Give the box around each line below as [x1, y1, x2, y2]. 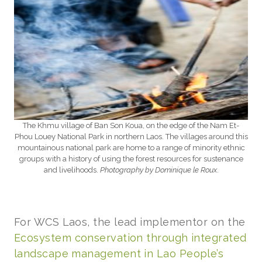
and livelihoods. [43, 165, 100, 174]
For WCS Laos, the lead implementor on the [14, 215, 246, 228]
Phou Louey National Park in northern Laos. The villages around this [14, 132, 248, 141]
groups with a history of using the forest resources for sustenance [19, 154, 243, 163]
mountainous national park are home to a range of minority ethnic [17, 143, 245, 152]
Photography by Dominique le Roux [99, 165, 217, 174]
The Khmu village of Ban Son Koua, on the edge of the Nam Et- [23, 120, 239, 130]
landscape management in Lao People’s [14, 247, 224, 260]
